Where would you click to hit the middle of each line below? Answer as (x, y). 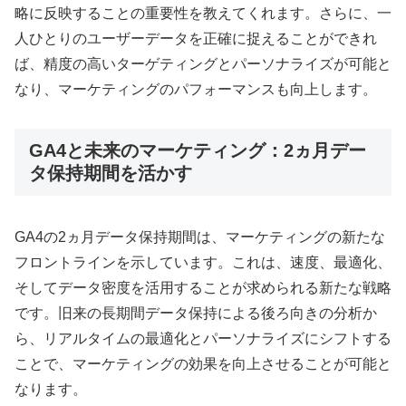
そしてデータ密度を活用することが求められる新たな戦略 (203, 288)
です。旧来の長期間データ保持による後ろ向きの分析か (196, 314)
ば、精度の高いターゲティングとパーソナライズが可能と (203, 63)
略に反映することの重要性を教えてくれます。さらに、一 (203, 13)
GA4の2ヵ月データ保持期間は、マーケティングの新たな (200, 237)
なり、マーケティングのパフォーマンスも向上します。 (196, 89)
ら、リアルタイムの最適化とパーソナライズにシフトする (203, 339)
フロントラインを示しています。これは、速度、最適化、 (203, 263)
